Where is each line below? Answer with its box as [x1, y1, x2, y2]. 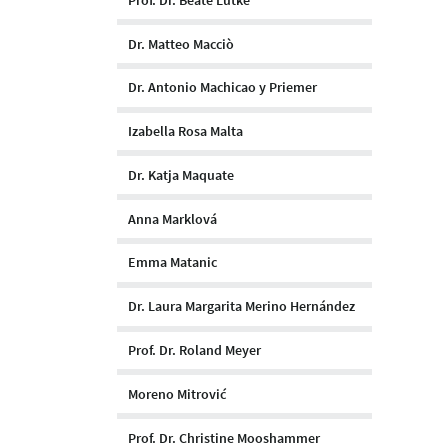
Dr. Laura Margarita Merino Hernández [128, 297, 355, 316]
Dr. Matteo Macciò [128, 34, 234, 53]
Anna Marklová [128, 209, 217, 228]
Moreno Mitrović [128, 384, 226, 403]
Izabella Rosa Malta [128, 122, 243, 141]
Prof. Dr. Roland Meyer [128, 340, 261, 359]
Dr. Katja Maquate [128, 165, 234, 184]
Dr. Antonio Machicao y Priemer [128, 78, 317, 97]
